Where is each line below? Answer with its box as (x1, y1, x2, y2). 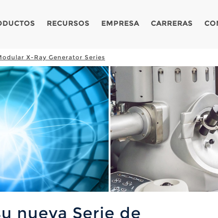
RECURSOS (47, 19, 90, 28)
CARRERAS (151, 19, 193, 28)
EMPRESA (101, 19, 139, 28)
